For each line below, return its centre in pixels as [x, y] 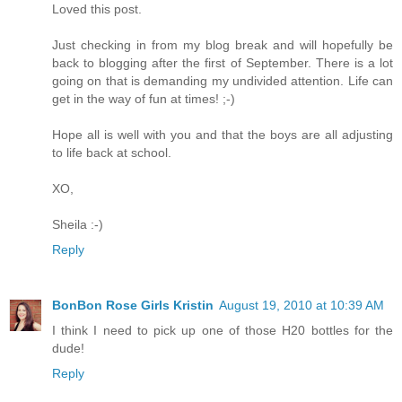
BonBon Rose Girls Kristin [133, 305]
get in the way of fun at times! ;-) [144, 98]
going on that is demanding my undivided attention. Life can [223, 80]
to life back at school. [112, 152]
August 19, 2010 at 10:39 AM [301, 305]
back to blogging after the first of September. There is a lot [223, 62]
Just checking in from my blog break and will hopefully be [223, 44]
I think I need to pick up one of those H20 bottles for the [223, 330]
